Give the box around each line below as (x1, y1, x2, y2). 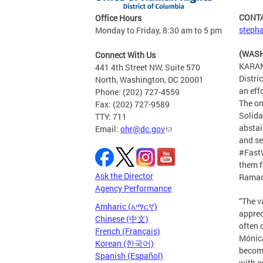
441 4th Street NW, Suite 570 (95, 62, 200, 73)
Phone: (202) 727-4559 (95, 86, 180, 97)
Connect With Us (95, 49, 156, 60)
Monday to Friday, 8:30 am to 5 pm (95, 25, 222, 36)
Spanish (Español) (95, 250, 163, 261)
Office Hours (95, 12, 141, 23)
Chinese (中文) (95, 213, 149, 224)
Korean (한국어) (95, 238, 154, 249)
